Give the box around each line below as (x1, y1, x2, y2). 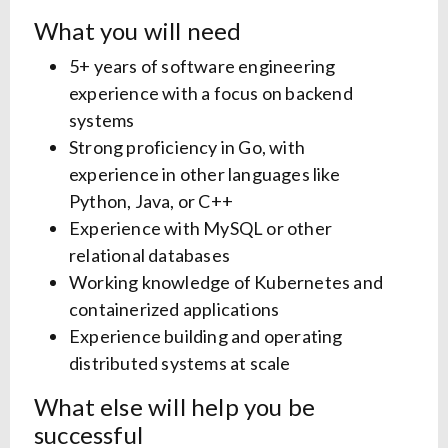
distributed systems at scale (69, 352, 291, 375)
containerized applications (69, 298, 280, 321)
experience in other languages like (69, 163, 340, 186)
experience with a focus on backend (69, 82, 353, 105)
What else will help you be (34, 392, 316, 422)
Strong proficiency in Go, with (69, 136, 305, 159)
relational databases (69, 244, 230, 267)
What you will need (34, 16, 242, 46)
